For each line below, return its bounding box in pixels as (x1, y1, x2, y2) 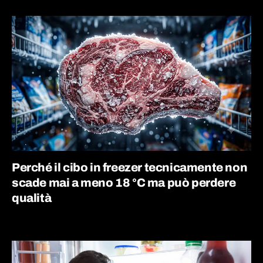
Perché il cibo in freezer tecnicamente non (12, 160, 248, 174)
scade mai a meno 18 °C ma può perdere (12, 176, 236, 189)
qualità (12, 191, 52, 204)
